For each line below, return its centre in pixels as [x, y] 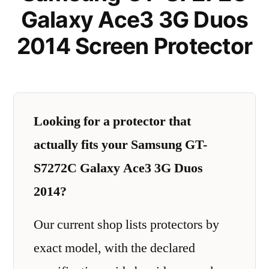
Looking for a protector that [112, 121]
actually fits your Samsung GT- [120, 144]
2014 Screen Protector [134, 46]
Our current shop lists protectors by [126, 225]
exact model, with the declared [114, 248]
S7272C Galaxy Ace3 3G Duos [118, 168]
